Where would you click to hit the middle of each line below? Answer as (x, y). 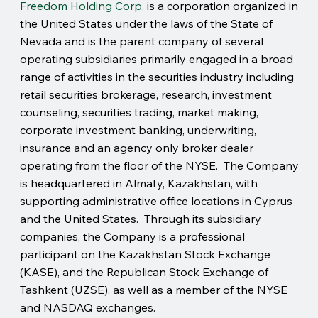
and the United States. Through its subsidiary (141, 218)
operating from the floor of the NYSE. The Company (160, 165)
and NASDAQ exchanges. (88, 307)
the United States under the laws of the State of (147, 23)
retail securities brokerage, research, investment (146, 94)
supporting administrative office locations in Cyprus (157, 201)
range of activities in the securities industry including (157, 76)
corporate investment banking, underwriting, (138, 130)
